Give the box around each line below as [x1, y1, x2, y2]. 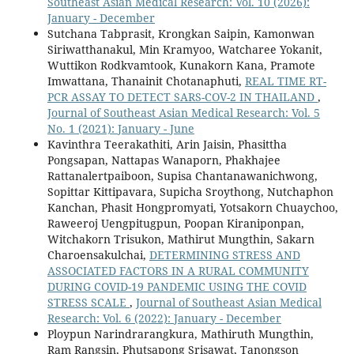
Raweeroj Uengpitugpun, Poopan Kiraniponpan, [47, 216, 304, 232]
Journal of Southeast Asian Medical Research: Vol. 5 [47, 105, 320, 121]
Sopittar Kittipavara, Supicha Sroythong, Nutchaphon [47, 184, 333, 200]
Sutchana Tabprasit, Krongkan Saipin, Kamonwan [47, 26, 314, 42]
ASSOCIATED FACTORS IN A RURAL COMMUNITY [47, 263, 309, 279]
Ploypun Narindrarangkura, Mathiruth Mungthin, [47, 326, 314, 342]
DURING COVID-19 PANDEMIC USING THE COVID [47, 279, 307, 295]
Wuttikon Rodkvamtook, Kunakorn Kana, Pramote [47, 58, 315, 73]
